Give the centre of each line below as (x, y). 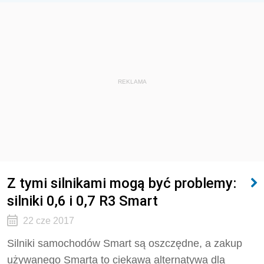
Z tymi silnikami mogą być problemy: (122, 183)
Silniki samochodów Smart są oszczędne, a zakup (125, 243)
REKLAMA (132, 82)
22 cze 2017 (48, 221)
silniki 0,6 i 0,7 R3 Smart (82, 201)
